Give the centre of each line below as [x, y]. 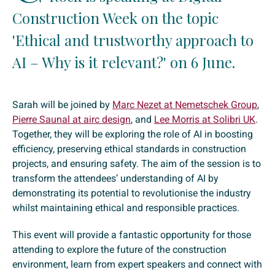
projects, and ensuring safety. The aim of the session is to [137, 164]
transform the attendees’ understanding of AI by [115, 179]
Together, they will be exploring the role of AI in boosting [133, 134]
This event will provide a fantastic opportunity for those [132, 235]
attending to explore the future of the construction [119, 250]
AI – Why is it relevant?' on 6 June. [124, 62]
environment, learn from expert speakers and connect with [137, 265]
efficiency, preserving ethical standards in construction [129, 149]
